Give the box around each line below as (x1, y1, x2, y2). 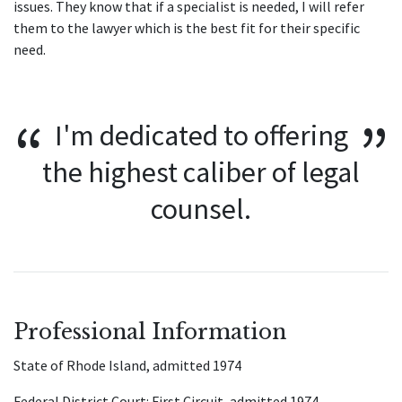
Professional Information (13, 319, 286, 345)
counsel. (151, 191, 251, 227)
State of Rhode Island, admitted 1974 (13, 356, 241, 374)
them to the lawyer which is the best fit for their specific (13, 19, 360, 37)
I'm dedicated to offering (54, 118, 348, 153)
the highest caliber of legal (42, 154, 360, 190)
